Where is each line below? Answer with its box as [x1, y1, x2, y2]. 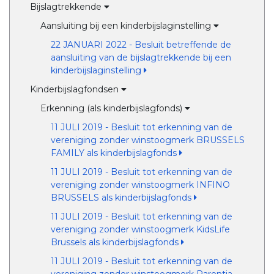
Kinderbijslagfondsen [30, 84, 122, 95]
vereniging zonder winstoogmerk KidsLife [50, 224, 230, 235]
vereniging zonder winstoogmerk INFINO [50, 179, 230, 190]
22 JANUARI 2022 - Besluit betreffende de [50, 39, 231, 50]
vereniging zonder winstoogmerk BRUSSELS [50, 135, 245, 146]
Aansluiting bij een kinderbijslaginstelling [40, 20, 213, 31]
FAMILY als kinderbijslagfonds [50, 147, 179, 158]
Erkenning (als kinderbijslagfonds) [40, 103, 185, 114]
